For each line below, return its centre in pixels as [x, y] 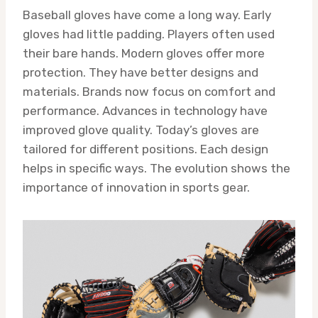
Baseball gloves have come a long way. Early [147, 15]
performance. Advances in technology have [145, 110]
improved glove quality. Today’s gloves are [141, 130]
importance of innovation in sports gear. [136, 187]
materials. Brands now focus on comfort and [149, 91]
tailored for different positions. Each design [146, 149]
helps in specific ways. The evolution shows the [157, 168]
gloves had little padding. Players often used [149, 34]
